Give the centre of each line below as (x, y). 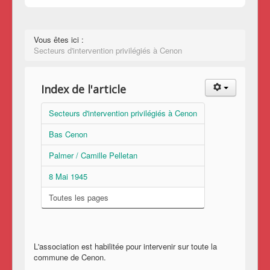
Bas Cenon (68, 134)
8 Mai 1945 (68, 176)
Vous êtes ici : (61, 39)
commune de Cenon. (70, 257)
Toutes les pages (79, 197)
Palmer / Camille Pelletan (93, 155)
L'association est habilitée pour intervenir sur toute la (125, 246)
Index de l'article (83, 89)
